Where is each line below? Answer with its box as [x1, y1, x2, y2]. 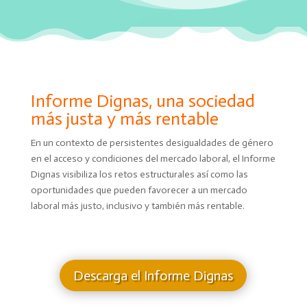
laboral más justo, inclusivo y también [30, 200, 188, 212]
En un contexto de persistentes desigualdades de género [30, 137, 273, 149]
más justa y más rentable [30, 108, 219, 130]
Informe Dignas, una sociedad [30, 90, 255, 112]
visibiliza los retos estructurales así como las [62, 169, 248, 181]
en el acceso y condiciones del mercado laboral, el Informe [30, 153, 275, 165]
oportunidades [30, 184, 96, 197]
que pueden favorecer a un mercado [95, 184, 247, 197]
